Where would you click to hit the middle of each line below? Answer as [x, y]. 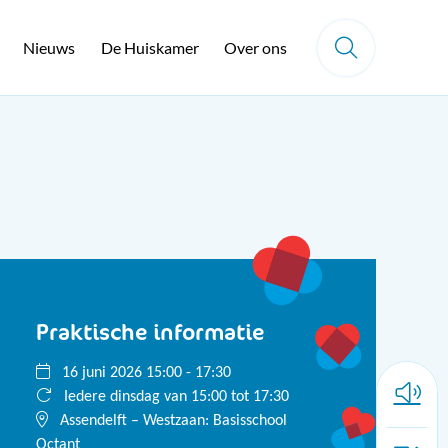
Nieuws [49, 47]
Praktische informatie [150, 331]
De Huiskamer [149, 47]
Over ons [256, 47]
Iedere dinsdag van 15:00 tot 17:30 [174, 397]
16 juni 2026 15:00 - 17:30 [144, 373]
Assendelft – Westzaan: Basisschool [173, 421]
